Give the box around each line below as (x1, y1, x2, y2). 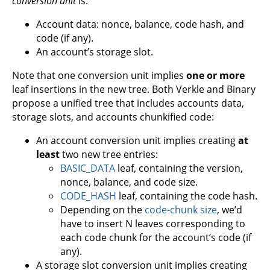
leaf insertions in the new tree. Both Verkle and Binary (12, 82, 256, 96)
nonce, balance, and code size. (60, 175, 198, 189)
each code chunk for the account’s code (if (60, 230, 251, 244)
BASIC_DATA (60, 161, 115, 175)
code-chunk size (145, 202, 217, 216)
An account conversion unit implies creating (36, 133, 238, 147)
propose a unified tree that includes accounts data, (12, 96, 244, 110)
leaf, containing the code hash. (116, 189, 257, 202)
